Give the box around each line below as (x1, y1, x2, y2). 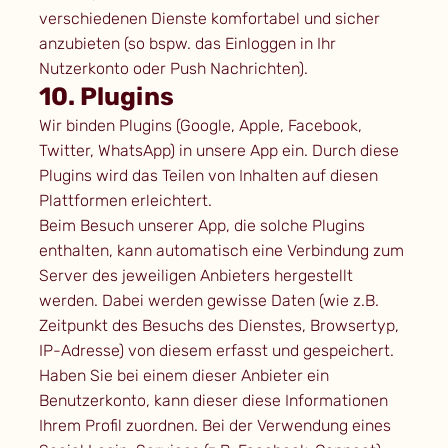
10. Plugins (38, 82, 174, 112)
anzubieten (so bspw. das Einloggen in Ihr (38, 34, 336, 54)
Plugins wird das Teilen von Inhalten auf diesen (38, 166, 378, 186)
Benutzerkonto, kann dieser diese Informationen (38, 391, 388, 411)
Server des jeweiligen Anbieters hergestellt (38, 266, 353, 286)
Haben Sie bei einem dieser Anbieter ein (38, 366, 329, 386)
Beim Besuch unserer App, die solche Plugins (38, 216, 365, 236)
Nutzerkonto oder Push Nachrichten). (38, 59, 308, 79)
